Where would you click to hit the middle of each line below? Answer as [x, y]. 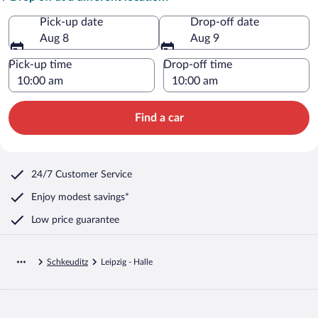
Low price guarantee [75, 220]
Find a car [159, 117]
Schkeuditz [67, 262]
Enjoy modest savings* [80, 197]
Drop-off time [198, 64]
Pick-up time [40, 64]
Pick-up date [71, 22]
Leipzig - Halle [127, 262]
